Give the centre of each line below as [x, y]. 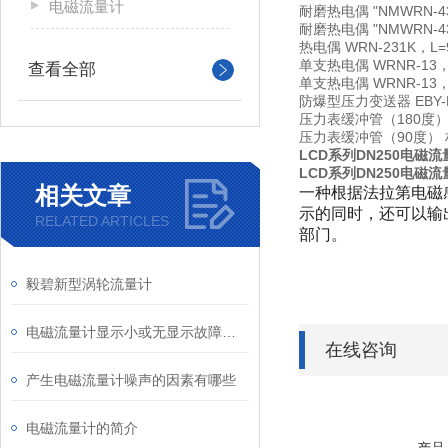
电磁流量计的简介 [82, 428]
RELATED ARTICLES [102, 221]
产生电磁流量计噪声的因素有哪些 [131, 380]
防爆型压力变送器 [355, 101]
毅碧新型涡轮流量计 [89, 284]
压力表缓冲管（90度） [370, 137]
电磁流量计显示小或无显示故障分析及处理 [229, 332]
